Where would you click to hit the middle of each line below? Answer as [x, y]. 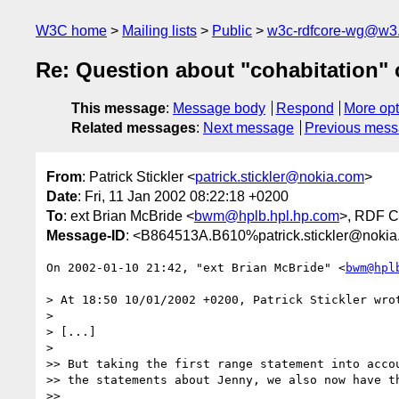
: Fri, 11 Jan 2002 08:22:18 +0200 [183, 196]
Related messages [134, 128]
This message [118, 109]
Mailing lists [159, 31]
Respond [305, 109]
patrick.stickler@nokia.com [280, 176]
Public [232, 31]
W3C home [71, 31]
